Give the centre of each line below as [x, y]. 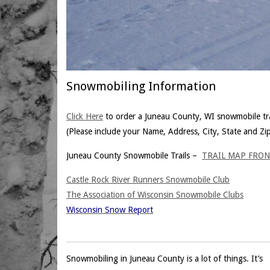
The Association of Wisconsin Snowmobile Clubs [155, 195]
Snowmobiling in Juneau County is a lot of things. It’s [165, 259]
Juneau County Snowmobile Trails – [134, 155]
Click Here [85, 116]
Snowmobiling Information [141, 86]
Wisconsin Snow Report [110, 210]
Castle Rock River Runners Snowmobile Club [148, 180]
